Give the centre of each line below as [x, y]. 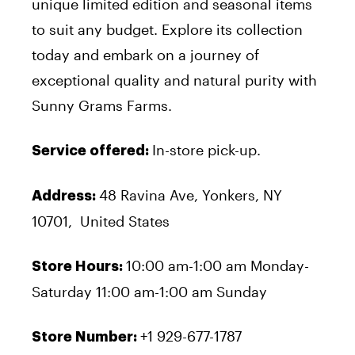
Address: [65, 195]
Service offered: [92, 150]
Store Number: [86, 336]
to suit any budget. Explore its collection [167, 29]
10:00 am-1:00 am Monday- [218, 265]
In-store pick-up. [206, 149]
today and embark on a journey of [145, 54]
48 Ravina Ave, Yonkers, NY [191, 195]
